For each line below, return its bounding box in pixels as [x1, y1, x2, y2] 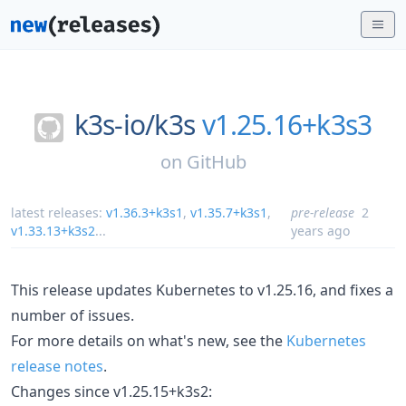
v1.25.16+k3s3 [202, 106, 372, 143]
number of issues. [11, 304, 134, 325]
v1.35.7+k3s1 [190, 203, 267, 221]
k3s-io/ [73, 106, 155, 143]
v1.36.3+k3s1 [106, 203, 183, 221]
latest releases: [11, 203, 106, 221]
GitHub [186, 149, 246, 174]
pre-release [291, 203, 355, 221]
